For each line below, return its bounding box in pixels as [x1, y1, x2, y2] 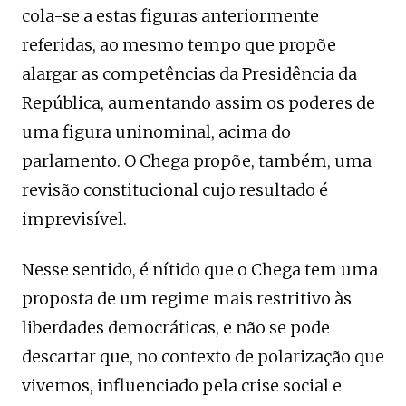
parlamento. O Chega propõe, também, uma [22, 150, 372, 171]
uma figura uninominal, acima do [22, 121, 291, 142]
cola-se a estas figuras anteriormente [22, 5, 319, 26]
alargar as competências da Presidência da [22, 63, 357, 84]
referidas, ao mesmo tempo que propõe [22, 34, 336, 55]
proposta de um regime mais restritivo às [22, 287, 352, 309]
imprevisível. [22, 208, 127, 229]
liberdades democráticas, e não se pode [22, 316, 330, 338]
